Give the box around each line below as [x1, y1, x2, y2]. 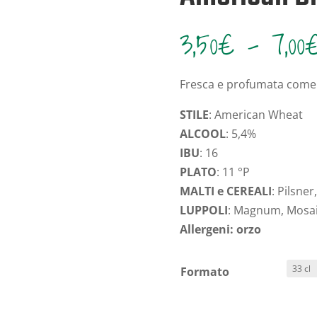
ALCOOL [179, 125, 226, 142]
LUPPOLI [179, 202, 228, 218]
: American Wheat [208, 106, 303, 122]
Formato [180, 264, 229, 280]
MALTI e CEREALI [179, 183, 272, 199]
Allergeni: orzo [179, 221, 264, 237]
